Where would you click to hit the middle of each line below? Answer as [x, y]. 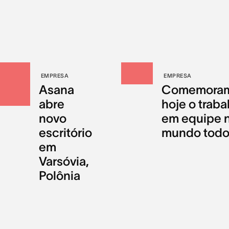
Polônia [59, 175]
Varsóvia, [64, 161]
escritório [65, 132]
